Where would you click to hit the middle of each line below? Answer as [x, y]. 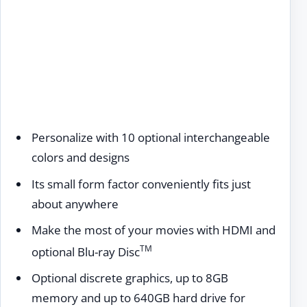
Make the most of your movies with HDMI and [153, 230]
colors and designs [80, 157]
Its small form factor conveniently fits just [141, 184]
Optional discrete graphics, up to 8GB [130, 278]
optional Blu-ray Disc [85, 251]
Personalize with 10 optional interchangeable [150, 137]
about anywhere [75, 204]
